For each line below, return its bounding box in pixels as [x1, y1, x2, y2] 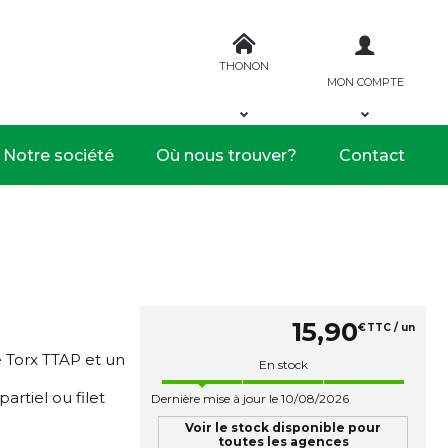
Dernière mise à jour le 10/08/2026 [151, 391, 349, 406]
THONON [219, 58, 269, 73]
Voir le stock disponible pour [185, 420, 381, 435]
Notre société [3, 145, 114, 165]
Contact [339, 145, 405, 165]
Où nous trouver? [156, 145, 297, 165]
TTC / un [367, 321, 415, 335]
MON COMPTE [326, 74, 404, 89]
